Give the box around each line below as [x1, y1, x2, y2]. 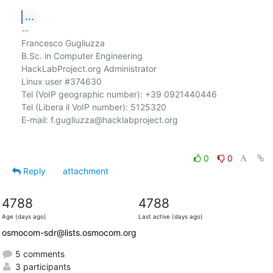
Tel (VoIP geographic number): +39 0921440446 [21, 88, 217, 99]
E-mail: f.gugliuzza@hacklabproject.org [21, 114, 178, 125]
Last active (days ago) [138, 213, 203, 220]
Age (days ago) [1, 213, 46, 220]
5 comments [12, 248, 65, 259]
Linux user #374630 [21, 76, 102, 87]
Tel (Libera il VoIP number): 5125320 [21, 101, 166, 112]
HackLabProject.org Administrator [21, 63, 157, 74]
